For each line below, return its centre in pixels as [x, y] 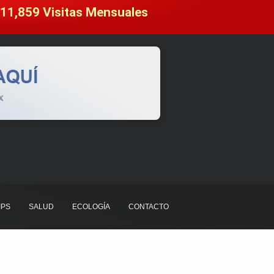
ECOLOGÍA [91, 207]
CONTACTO [149, 207]
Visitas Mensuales [95, 12]
